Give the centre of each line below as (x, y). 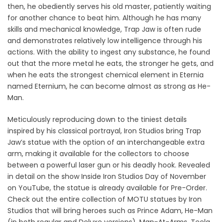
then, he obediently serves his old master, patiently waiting (109, 6)
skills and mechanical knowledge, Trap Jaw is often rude (104, 29)
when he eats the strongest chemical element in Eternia (106, 75)
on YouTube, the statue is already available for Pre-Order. (107, 188)
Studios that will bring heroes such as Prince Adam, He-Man (110, 210)
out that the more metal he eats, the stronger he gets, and (111, 63)
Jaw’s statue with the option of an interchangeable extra (106, 142)
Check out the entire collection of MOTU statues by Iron (105, 199)
